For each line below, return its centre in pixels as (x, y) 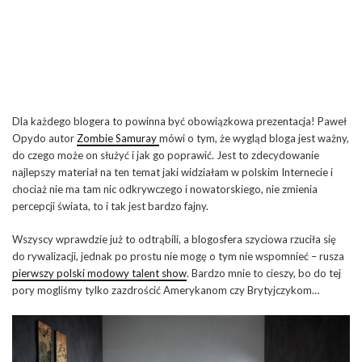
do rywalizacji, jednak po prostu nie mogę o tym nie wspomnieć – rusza (178, 256)
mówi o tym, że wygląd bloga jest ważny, (254, 138)
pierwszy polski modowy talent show (99, 273)
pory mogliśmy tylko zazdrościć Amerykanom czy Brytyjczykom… (166, 290)
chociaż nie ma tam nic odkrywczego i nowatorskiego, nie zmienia (165, 189)
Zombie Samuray (118, 138)
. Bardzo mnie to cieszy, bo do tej (264, 273)
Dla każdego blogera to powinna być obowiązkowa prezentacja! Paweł (179, 121)
